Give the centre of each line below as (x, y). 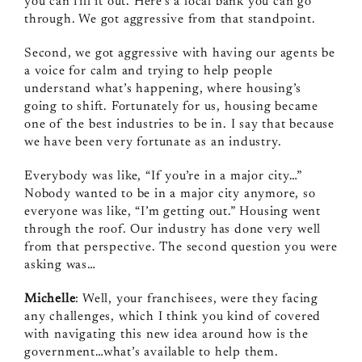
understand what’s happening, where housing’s (163, 88)
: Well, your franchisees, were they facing (197, 299)
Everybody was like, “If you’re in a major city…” (163, 176)
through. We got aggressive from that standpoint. (170, 19)
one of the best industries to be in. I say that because (179, 124)
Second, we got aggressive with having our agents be (179, 53)
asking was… (60, 265)
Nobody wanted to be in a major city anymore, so (170, 194)
